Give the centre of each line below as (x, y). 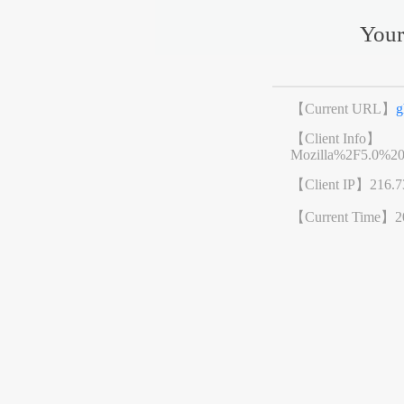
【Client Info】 (336, 139)
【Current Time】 (343, 217)
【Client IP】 (331, 185)
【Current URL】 (344, 109)
